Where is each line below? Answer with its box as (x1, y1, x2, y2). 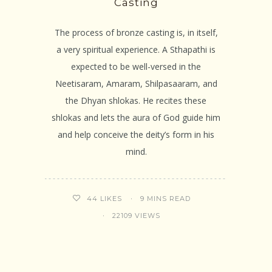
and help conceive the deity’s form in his (58, 129, 214, 141)
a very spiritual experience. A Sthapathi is (56, 44, 216, 56)
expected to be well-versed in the (71, 61, 201, 73)
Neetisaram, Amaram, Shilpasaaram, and (55, 78, 217, 90)
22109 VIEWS (112, 211, 160, 220)
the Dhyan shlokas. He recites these (66, 95, 206, 107)
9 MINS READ (140, 194, 191, 203)
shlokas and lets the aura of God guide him (52, 112, 220, 124)
